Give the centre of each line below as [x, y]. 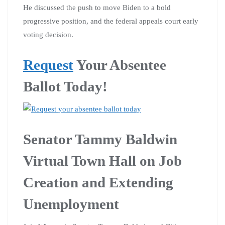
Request [48, 65]
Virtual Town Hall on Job [102, 160]
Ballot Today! [65, 86]
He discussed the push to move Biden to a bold [97, 7]
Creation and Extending [98, 182]
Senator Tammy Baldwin [100, 139]
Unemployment [71, 204]
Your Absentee [120, 65]
